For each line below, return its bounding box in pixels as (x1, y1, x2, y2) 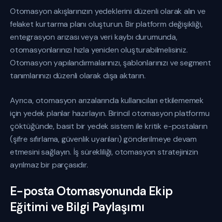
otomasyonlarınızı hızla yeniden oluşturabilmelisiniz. (10, 45, 188, 55)
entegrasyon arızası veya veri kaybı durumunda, (10, 32, 177, 42)
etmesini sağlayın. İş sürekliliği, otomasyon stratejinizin (10, 147, 198, 157)
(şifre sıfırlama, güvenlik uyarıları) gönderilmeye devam (10, 134, 197, 144)
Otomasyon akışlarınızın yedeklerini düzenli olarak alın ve (10, 6, 206, 16)
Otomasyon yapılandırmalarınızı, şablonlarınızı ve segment (10, 57, 211, 68)
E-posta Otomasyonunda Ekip (10, 183, 173, 199)
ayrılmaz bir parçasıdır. (10, 160, 88, 170)
